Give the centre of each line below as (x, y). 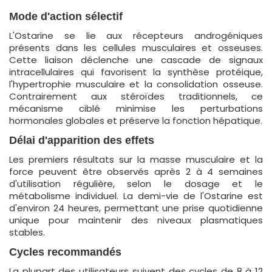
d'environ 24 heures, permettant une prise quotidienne (136, 208)
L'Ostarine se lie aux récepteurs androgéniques (136, 36)
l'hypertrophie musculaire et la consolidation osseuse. (136, 84)
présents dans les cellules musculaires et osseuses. (136, 48)
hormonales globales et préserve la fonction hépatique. (136, 121)
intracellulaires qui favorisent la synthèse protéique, (136, 72)
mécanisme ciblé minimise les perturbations (136, 108)
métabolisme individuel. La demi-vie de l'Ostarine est (136, 196)
